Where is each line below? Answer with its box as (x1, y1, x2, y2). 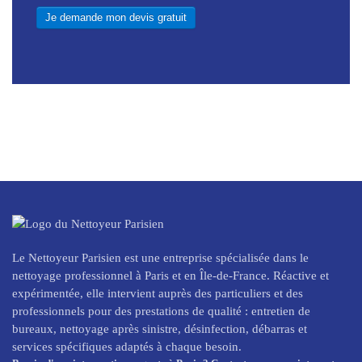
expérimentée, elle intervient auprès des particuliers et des (12, 286, 303, 300)
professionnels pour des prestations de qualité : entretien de (12, 304, 310, 318)
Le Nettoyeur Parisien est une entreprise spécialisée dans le (12, 250, 309, 264)
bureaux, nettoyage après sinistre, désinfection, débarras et (12, 322, 307, 335)
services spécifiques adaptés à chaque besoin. (12, 339, 242, 353)
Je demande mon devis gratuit (45, 11, 187, 23)
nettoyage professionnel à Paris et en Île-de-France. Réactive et (12, 268, 329, 282)
